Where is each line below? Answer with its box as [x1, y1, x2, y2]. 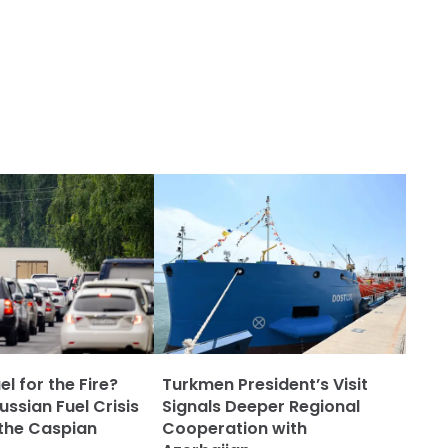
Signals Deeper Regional [162, 395, 360, 418]
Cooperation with [162, 417, 307, 440]
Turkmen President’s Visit [162, 373, 368, 396]
